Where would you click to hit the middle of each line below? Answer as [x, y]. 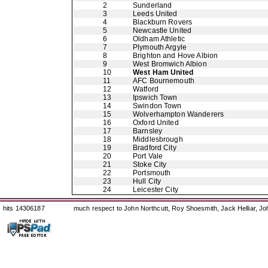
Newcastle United [162, 31]
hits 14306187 [24, 208]
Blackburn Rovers [163, 22]
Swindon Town [157, 106]
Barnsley [148, 131]
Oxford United [156, 123]
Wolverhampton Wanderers [179, 114]
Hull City [147, 181]
